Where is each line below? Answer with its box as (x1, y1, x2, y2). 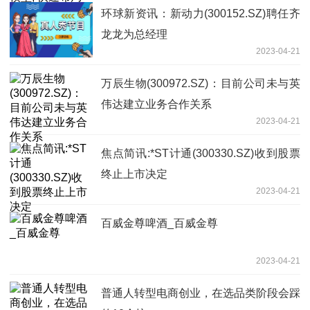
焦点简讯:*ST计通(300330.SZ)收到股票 (101, 147, 300, 159)
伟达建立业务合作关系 (101, 98, 212, 110)
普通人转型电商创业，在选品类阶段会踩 (101, 286, 300, 299)
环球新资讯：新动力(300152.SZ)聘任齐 (101, 7, 300, 19)
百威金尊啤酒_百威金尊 (101, 217, 218, 229)
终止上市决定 (101, 167, 167, 180)
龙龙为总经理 (101, 28, 167, 40)
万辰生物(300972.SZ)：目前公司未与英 (101, 77, 300, 89)
